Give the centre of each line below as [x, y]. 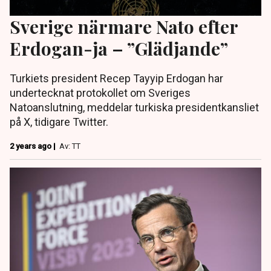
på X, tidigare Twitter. [59, 122]
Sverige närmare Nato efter [124, 27]
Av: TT [70, 146]
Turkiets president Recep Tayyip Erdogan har [116, 79]
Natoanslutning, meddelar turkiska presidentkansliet [134, 108]
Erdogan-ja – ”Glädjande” [119, 48]
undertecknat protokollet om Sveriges [100, 93]
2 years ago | [34, 146]
